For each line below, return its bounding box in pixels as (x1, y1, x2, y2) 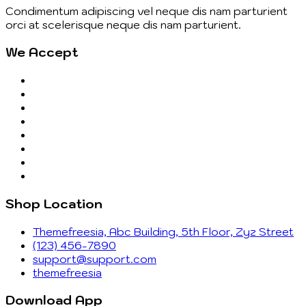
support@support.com (33, 251, 156, 266)
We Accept (5, 44, 78, 61)
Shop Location (5, 195, 102, 212)
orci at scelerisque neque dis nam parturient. (5, 17, 241, 31)
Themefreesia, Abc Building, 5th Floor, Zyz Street (33, 224, 294, 238)
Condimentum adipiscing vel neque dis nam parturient (5, 3, 288, 18)
